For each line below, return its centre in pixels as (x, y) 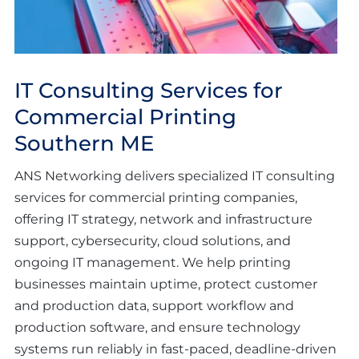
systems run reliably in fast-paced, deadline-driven (175, 349)
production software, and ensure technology (157, 328)
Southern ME (84, 144)
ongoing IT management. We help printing (153, 263)
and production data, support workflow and (154, 306)
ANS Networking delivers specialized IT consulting (175, 176)
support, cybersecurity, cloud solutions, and (153, 241)
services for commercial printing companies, (156, 198)
